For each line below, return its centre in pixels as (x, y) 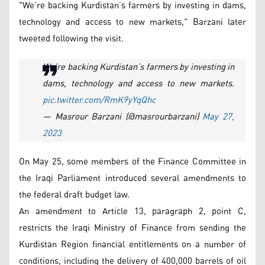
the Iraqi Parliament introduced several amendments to (132, 178)
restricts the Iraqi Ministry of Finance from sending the (132, 228)
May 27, (219, 117)
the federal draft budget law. (74, 195)
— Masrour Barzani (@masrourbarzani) (123, 117)
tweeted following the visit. (72, 38)
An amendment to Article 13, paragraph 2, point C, (132, 211)
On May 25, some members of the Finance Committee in (132, 161)
